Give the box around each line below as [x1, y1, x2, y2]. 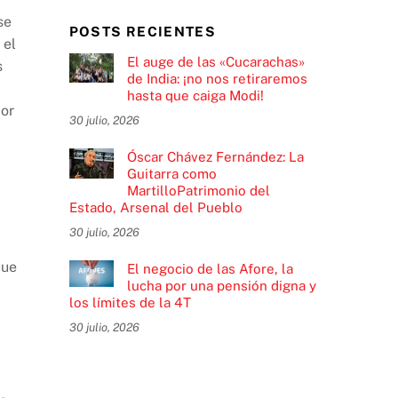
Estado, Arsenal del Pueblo [68, 200, 243, 216]
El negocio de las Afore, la [126, 261, 293, 277]
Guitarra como [126, 166, 217, 182]
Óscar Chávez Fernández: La [126, 149, 304, 165]
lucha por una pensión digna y [126, 278, 316, 294]
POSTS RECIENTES [68, 23, 217, 39]
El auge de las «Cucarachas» [126, 54, 305, 70]
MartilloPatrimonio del [126, 183, 270, 199]
